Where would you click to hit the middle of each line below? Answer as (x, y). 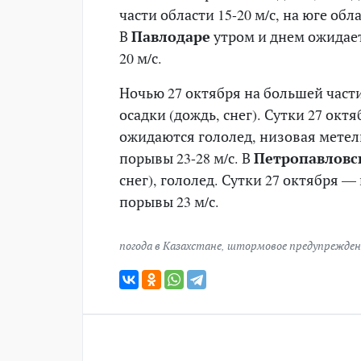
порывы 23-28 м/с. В (187, 158)
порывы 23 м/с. (169, 201)
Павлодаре (171, 36)
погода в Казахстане (170, 245)
